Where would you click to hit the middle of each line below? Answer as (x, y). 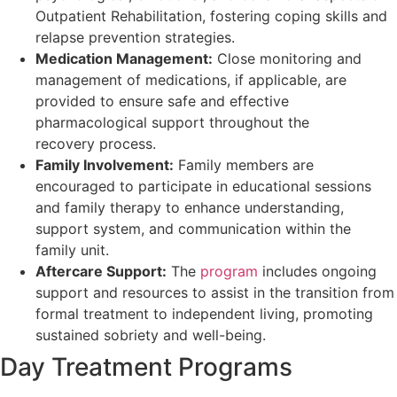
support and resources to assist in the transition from (215, 293)
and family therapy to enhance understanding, (190, 208)
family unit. (72, 250)
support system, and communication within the (193, 229)
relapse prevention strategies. (135, 38)
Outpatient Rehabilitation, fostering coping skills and (211, 16)
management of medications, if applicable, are (191, 80)
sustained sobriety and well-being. (151, 335)
